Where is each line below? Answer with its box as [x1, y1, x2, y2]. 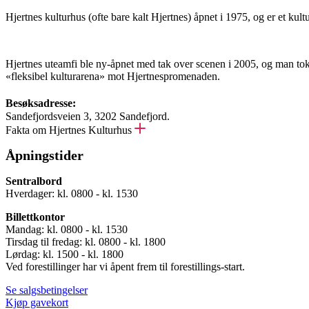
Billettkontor [6, 211, 65, 223]
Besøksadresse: [6, 97, 86, 109]
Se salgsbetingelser [6, 284, 88, 296]
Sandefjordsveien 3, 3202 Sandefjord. [6, 110, 170, 122]
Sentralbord [6, 175, 62, 187]
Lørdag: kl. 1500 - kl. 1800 [6, 248, 123, 260]
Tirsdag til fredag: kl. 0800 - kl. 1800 [6, 236, 166, 248]
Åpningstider [6, 148, 83, 163]
